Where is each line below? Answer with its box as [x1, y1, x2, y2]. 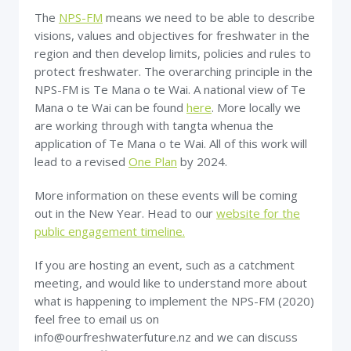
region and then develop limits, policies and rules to [34, 45, 311, 61]
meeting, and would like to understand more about [34, 275, 307, 291]
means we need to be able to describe [103, 9, 315, 25]
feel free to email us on [34, 311, 159, 327]
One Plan [128, 154, 177, 169]
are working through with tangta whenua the [34, 118, 273, 133]
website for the [216, 205, 300, 221]
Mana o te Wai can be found [34, 100, 186, 115]
